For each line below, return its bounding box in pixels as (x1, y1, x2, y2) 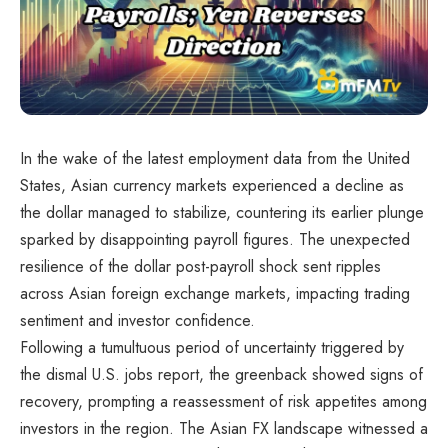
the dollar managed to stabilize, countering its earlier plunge (20, 200, 424, 224)
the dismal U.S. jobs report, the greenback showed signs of (20, 362, 423, 386)
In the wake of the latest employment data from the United (20, 146, 410, 170)
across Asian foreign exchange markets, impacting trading (20, 281, 410, 305)
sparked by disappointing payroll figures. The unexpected (20, 227, 410, 251)
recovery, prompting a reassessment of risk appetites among (20, 389, 427, 413)
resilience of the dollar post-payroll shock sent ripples (20, 254, 381, 278)
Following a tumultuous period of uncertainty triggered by (20, 335, 404, 359)
